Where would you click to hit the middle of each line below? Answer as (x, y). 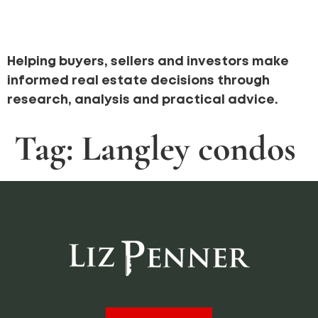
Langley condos (189, 148)
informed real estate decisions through (138, 81)
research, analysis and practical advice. (143, 100)
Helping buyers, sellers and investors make (148, 62)
